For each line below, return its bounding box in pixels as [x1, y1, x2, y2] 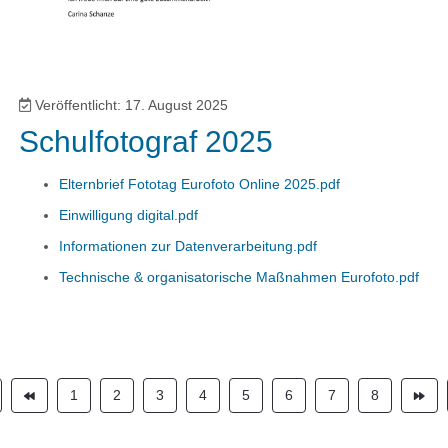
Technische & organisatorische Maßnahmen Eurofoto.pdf [59, 269, 420, 286]
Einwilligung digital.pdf [59, 207, 199, 224]
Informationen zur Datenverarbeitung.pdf [59, 238, 318, 255]
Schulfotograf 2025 [19, 125, 274, 159]
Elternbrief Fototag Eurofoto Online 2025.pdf [59, 176, 341, 193]
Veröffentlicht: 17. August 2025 [35, 97, 229, 114]
